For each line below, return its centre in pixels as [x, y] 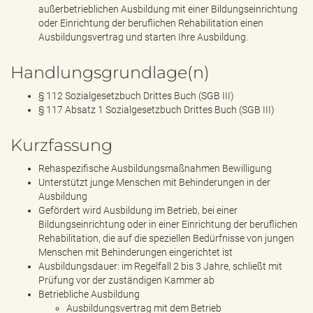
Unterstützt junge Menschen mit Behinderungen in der [154, 182]
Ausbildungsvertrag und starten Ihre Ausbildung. [143, 37]
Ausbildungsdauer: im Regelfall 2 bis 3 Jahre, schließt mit [160, 266]
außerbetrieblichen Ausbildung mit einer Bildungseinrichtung [168, 9]
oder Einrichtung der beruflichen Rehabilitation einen [151, 23]
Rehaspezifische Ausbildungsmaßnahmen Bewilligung [155, 168]
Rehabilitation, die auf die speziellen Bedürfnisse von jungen [166, 238]
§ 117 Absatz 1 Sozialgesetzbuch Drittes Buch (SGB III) [156, 110]
